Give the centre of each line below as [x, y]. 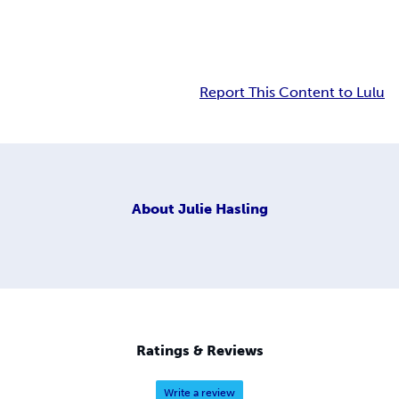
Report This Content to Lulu [292, 93]
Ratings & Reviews [199, 351]
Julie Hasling [223, 208]
